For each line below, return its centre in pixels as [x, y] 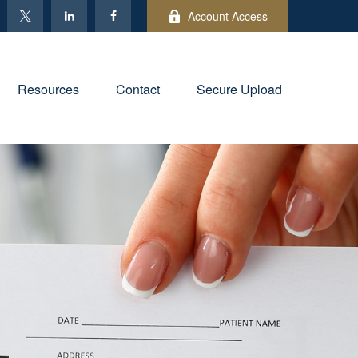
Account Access [228, 16]
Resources [48, 89]
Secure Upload [239, 89]
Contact [138, 89]
